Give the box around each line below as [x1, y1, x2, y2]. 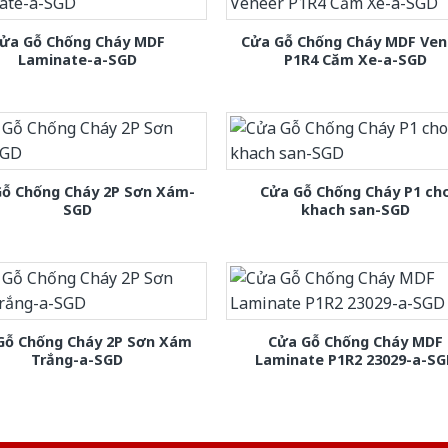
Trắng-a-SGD [31, 349, 124, 369]
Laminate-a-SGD [17, 49, 137, 69]
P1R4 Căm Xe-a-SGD [284, 49, 428, 69]
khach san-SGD [301, 199, 411, 219]
